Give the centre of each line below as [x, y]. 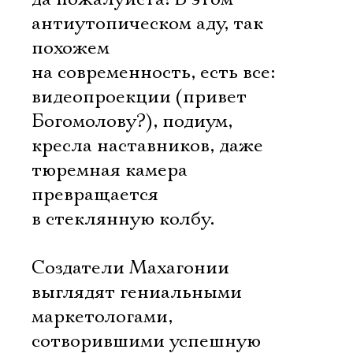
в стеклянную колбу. [123, 219]
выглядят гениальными [137, 292]
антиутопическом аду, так [147, 24]
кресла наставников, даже [147, 146]
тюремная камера [110, 170]
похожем [71, 48]
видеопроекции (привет [139, 97]
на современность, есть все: [153, 72]
